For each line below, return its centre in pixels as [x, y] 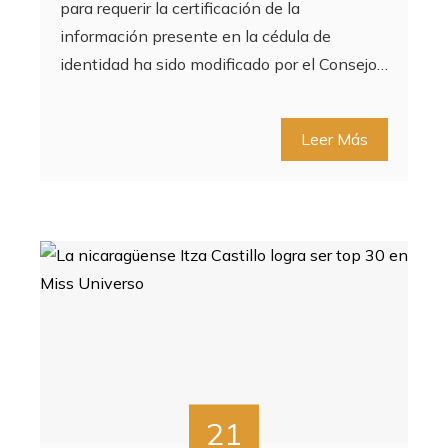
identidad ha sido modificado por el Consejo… [224, 63]
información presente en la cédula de [195, 35]
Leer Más [334, 138]
